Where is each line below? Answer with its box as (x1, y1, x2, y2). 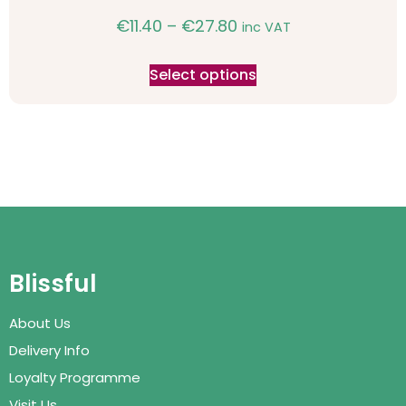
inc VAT (241, 18, 291, 37)
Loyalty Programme (9, 368, 140, 388)
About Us (9, 314, 71, 333)
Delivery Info (9, 341, 90, 361)
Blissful (9, 267, 97, 301)
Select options (150, 64, 256, 86)
